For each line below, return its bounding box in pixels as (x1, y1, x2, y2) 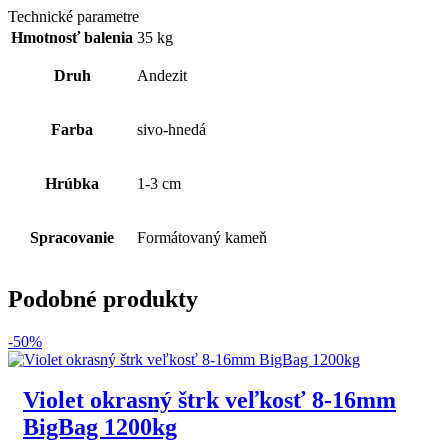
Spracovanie (30, 229, 114, 247)
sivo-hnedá (137, 121, 206, 139)
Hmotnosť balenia (11, 29, 133, 47)
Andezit (137, 67, 187, 85)
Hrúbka (45, 175, 99, 193)
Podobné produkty (8, 286, 198, 313)
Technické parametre (8, 8, 139, 26)
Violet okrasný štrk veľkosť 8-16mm (23, 387, 396, 414)
